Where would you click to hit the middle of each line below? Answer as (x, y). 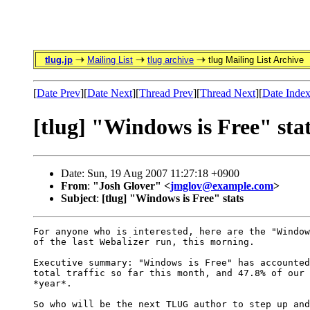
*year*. (53, 283)
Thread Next (228, 93)
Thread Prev (166, 93)
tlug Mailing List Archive (255, 60)
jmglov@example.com (222, 185)
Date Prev (58, 93)
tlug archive (171, 60)
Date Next (110, 93)
